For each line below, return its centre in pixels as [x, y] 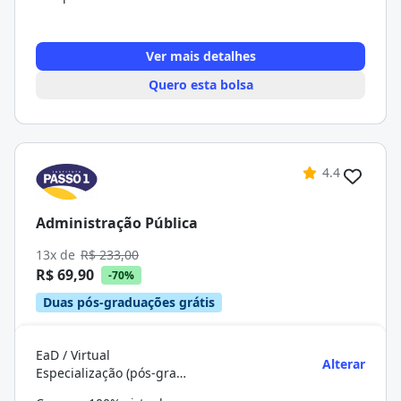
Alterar [344, 364]
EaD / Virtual [73, 355]
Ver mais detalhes [200, 56]
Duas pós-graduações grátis [129, 302]
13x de [57, 255]
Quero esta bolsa [200, 85]
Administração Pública [117, 222]
